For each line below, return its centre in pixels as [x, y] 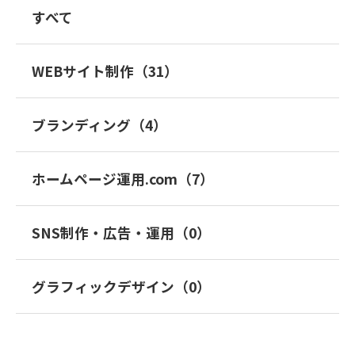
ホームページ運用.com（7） [123, 179]
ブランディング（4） [99, 125]
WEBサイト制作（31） [105, 71]
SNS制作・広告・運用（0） [121, 233]
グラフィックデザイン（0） [121, 287]
